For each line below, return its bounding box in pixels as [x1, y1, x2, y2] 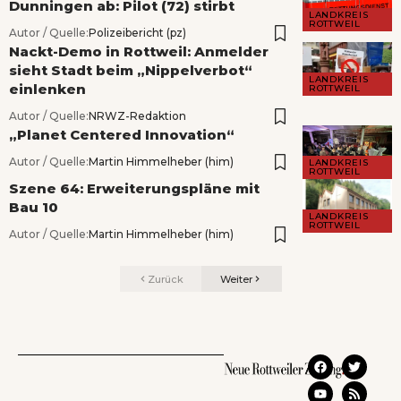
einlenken [9, 81, 86, 98]
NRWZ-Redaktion [89, 109, 186, 124]
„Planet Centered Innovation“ [9, 126, 235, 144]
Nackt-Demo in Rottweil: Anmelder [9, 43, 269, 61]
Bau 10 [9, 199, 58, 217]
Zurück [147, 272, 183, 286]
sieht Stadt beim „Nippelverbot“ [9, 62, 252, 80]
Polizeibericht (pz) [89, 26, 186, 40]
